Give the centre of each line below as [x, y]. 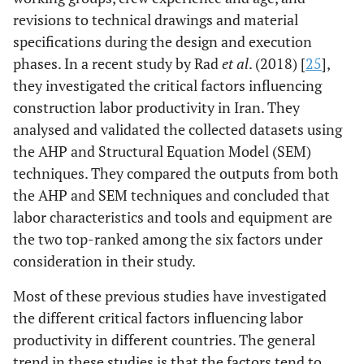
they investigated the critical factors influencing [167, 85]
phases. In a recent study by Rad [117, 63]
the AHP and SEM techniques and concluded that [171, 195]
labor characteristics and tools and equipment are [173, 217]
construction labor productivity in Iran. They [156, 107]
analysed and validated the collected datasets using [178, 129]
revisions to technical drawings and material [156, 19]
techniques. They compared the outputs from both [176, 173]
